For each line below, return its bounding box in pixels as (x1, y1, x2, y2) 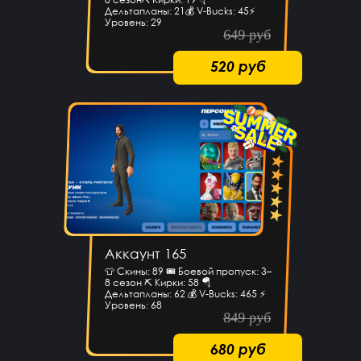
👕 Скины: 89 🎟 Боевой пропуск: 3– (104, 265, 272, 278)
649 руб (222, 27, 272, 44)
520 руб (210, 57, 266, 76)
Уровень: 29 (104, 16, 162, 29)
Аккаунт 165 (104, 245, 186, 263)
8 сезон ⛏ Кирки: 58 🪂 (104, 276, 211, 289)
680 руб (210, 340, 266, 359)
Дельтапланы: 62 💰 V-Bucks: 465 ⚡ (104, 288, 266, 301)
